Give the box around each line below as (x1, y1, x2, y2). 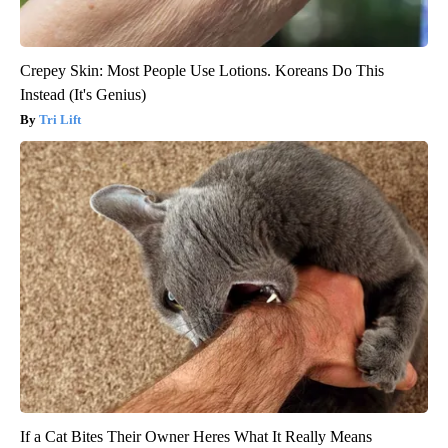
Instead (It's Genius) (20, 85, 146, 103)
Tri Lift (39, 111, 81, 127)
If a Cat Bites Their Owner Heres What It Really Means (20, 427, 372, 445)
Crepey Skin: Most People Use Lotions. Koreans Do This (20, 61, 384, 79)
